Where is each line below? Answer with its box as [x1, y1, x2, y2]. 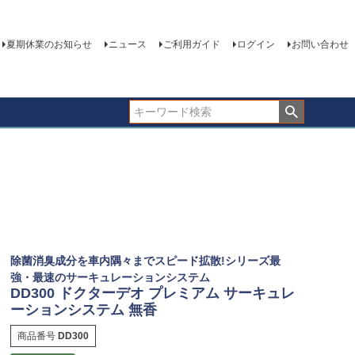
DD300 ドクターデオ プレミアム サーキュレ [10, 284, 295, 301]
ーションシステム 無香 [10, 301, 157, 318]
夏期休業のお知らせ [6, 39, 92, 51]
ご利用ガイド [162, 39, 220, 51]
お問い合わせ [291, 39, 349, 51]
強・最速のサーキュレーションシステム [10, 270, 210, 284]
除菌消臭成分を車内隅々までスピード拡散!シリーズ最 [10, 254, 281, 267]
